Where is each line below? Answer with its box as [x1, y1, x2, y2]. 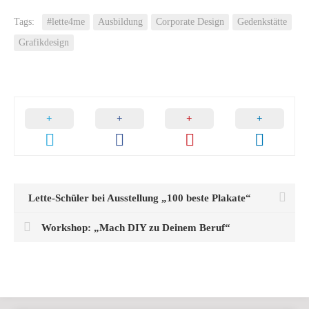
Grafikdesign [19, 37, 69, 48]
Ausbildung [98, 17, 143, 28]
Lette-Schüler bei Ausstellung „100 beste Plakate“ [28, 192, 251, 204]
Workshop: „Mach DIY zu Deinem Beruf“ [41, 222, 230, 234]
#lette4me [47, 17, 85, 28]
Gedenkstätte [237, 17, 287, 28]
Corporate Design [156, 17, 224, 28]
